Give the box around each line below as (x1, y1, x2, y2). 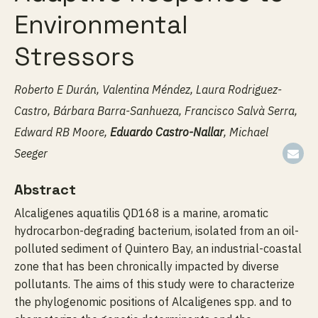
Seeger (14, 146, 48, 160)
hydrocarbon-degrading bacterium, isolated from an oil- (14, 224, 299, 238)
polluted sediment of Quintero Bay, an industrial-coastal (14, 241, 302, 256)
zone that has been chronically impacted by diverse (14, 259, 279, 273)
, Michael (224, 125, 268, 139)
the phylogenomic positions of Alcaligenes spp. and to (14, 295, 292, 309)
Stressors (14, 40, 135, 73)
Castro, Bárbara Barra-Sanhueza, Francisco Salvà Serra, (14, 104, 297, 118)
